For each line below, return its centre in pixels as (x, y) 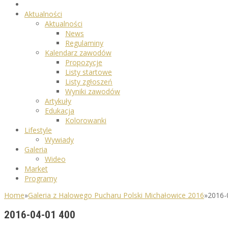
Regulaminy (84, 43)
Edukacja (60, 111)
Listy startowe (89, 72)
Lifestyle (38, 130)
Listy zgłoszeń (89, 82)
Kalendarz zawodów (78, 53)
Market (36, 169)
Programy (41, 178)
